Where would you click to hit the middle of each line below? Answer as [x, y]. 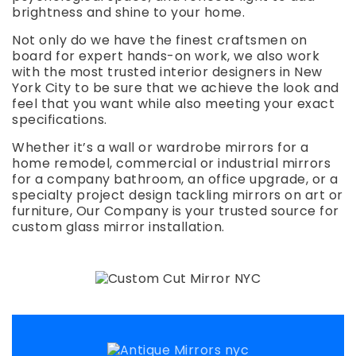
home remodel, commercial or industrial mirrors [171, 163]
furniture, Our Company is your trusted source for [176, 211]
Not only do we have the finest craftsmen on [160, 40]
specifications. [60, 120]
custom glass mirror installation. [118, 227]
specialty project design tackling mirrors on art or [178, 195]
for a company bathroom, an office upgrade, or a [175, 179]
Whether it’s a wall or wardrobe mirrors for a [161, 147]
